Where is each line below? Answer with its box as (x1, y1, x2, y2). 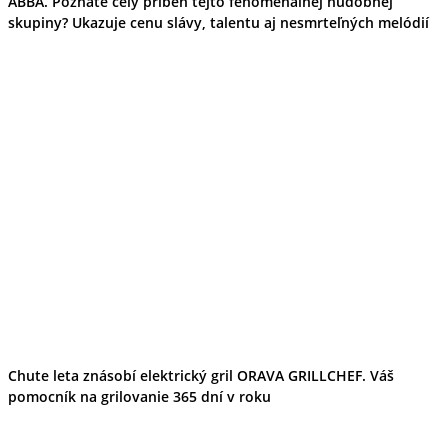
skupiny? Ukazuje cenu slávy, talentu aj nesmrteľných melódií (8, 13, 429, 33)
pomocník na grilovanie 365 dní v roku (8, 387, 271, 407)
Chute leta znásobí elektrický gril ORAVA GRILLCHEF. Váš (8, 366, 394, 386)
